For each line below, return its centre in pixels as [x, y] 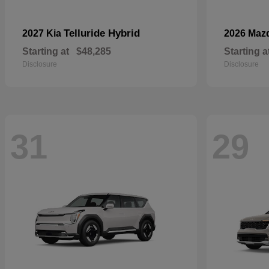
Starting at [46, 51]
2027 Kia [43, 33]
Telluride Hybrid [102, 33]
